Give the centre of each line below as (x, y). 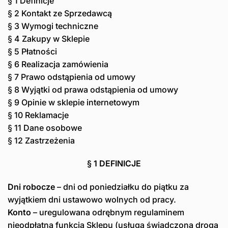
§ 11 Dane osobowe (45, 127)
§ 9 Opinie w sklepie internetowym (74, 102)
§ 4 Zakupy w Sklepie (49, 38)
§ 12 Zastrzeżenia (41, 140)
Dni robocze (31, 187)
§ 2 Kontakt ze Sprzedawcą (60, 13)
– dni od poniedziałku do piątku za (122, 187)
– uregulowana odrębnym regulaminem (108, 212)
